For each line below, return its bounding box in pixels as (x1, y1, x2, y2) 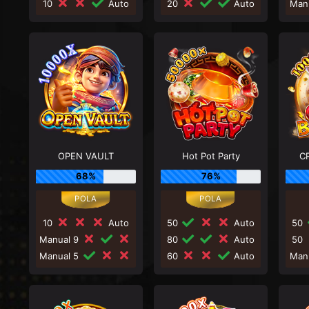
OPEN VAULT (57, 150, 114, 161)
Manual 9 (39, 233, 82, 245)
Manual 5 (39, 250, 82, 261)
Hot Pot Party (181, 150, 240, 161)
